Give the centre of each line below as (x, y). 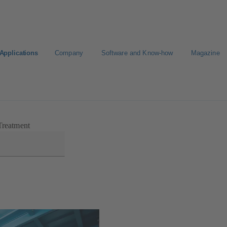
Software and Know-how (137, 53)
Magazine (205, 53)
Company (69, 53)
